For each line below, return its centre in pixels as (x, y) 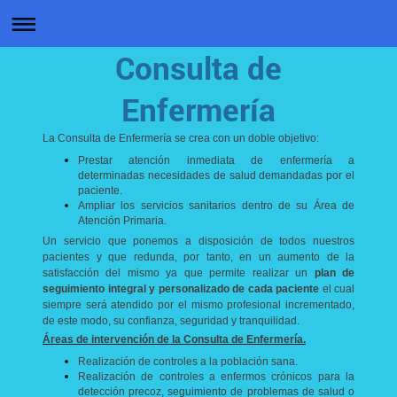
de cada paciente (276, 289)
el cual (337, 289)
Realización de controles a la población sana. (188, 361)
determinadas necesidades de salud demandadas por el (216, 175)
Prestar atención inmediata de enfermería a (216, 160)
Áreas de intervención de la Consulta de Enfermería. (174, 339)
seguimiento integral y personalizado (136, 289)
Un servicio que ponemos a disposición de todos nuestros (198, 241)
